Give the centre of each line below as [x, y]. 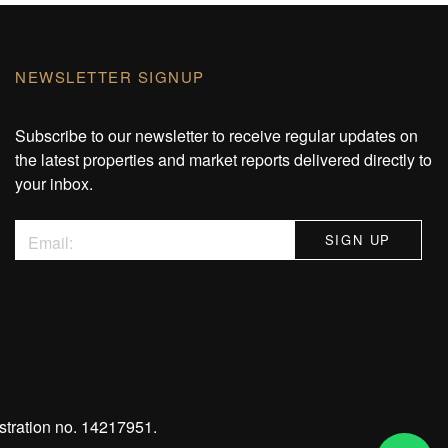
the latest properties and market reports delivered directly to [223, 159]
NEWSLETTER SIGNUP [110, 76]
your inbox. [54, 183]
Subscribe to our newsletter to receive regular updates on [216, 135]
